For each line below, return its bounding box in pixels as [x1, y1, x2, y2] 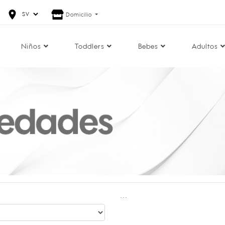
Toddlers [75, 42, 104, 50]
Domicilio [65, 11, 93, 19]
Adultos [192, 42, 218, 50]
